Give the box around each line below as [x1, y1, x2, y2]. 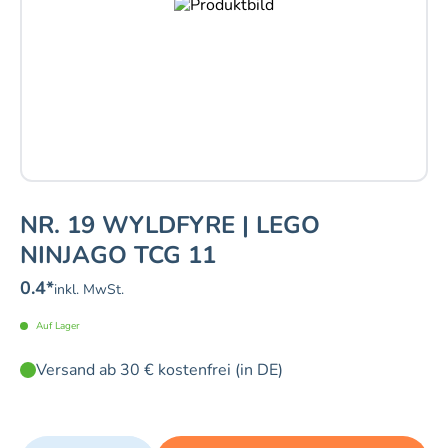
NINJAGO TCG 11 [20, 239, 216, 272]
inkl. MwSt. [54, 280, 124, 300]
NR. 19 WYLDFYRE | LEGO [20, 209, 320, 242]
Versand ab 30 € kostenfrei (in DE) [36, 359, 283, 382]
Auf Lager [36, 319, 80, 334]
